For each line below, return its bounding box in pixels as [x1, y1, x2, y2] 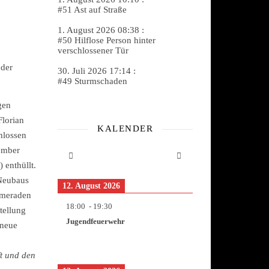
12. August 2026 [62, 181, 120, 190]
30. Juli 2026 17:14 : [58, 66, 136, 76]
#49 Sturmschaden [58, 76, 127, 86]
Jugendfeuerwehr [66, 217, 125, 226]
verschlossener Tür [58, 46, 128, 55]
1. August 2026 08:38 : [58, 25, 144, 35]
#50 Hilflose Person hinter [58, 35, 156, 45]
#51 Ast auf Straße [58, 5, 127, 14]
